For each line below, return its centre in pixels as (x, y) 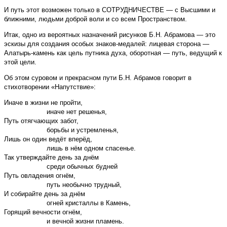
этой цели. (20, 62)
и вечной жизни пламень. (64, 221)
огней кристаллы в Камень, (67, 203)
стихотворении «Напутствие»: (50, 87)
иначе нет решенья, (55, 111)
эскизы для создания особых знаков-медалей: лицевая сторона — (107, 44)
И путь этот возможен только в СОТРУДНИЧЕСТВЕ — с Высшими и (110, 10)
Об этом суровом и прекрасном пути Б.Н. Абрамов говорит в (98, 78)
